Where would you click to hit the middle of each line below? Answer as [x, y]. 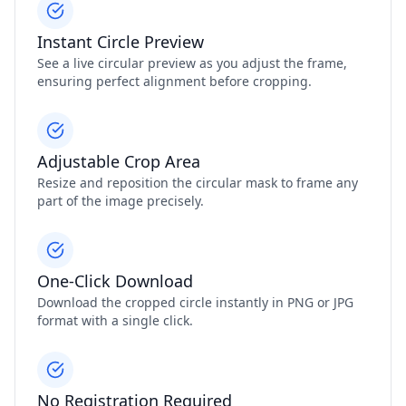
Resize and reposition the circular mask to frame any [198, 183]
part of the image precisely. [121, 201]
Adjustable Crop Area [119, 162]
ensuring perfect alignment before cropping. [174, 82]
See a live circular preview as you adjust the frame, [192, 63]
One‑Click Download [115, 281]
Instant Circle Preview [121, 42]
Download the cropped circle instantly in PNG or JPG [195, 303]
